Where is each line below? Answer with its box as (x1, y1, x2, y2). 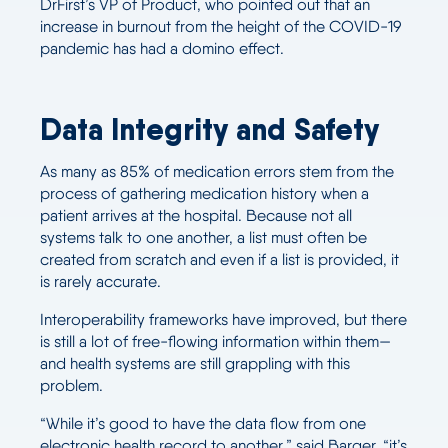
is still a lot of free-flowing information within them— (40, 331, 391, 351)
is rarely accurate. (40, 271, 161, 291)
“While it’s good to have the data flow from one (40, 413, 366, 433)
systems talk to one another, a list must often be (40, 227, 367, 247)
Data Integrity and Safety (40, 109, 379, 148)
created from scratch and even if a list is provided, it (40, 249, 399, 269)
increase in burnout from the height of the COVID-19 (40, 16, 401, 36)
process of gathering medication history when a (40, 183, 369, 203)
